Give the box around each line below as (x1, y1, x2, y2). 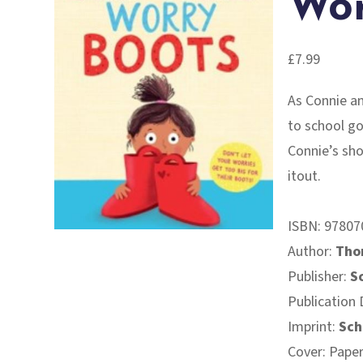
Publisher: (287, 266, 350, 287)
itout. (287, 165, 321, 186)
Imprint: (287, 316, 339, 337)
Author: (287, 241, 335, 262)
